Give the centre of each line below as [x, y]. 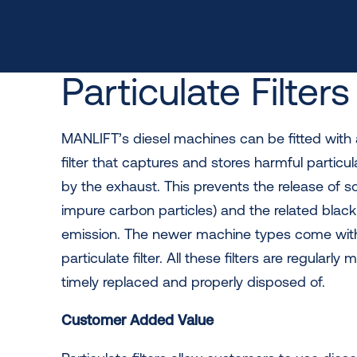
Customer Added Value [137, 320]
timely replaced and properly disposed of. [193, 282]
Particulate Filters [206, 91]
